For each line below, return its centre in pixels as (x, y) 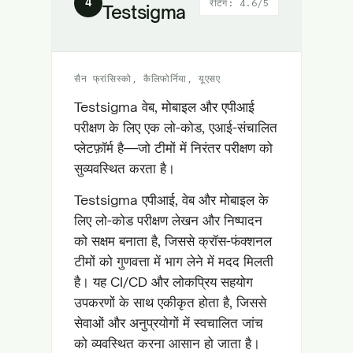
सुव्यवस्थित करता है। (124, 168)
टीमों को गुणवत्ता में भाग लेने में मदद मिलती (174, 261)
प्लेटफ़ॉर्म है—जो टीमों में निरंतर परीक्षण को (173, 148)
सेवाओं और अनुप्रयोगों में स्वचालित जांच (169, 323)
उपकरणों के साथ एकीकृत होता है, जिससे (170, 302)
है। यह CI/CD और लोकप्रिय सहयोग (163, 282)
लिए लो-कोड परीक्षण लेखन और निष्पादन (168, 220)
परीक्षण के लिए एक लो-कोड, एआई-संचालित (176, 127)
